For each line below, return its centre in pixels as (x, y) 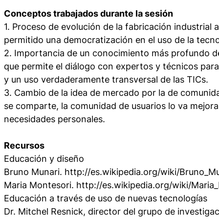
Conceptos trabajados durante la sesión (88, 13)
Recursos (24, 145)
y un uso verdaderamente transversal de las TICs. (106, 79)
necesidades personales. (55, 119)
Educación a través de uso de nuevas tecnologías (106, 198)
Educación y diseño (44, 158)
